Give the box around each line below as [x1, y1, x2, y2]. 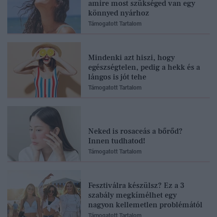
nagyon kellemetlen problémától [88, 200, 202, 210]
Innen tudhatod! [88, 136, 145, 146]
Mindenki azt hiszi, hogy [88, 53, 175, 63]
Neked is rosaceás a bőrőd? [88, 126, 183, 137]
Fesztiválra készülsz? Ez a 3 [88, 181, 185, 191]
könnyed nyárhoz [88, 8, 149, 18]
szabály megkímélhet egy [88, 190, 177, 201]
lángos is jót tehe [88, 72, 146, 82]
